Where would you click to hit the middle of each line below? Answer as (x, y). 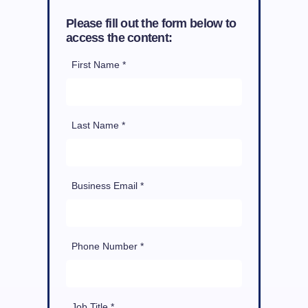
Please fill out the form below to (151, 24)
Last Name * (98, 125)
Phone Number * (108, 246)
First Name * (99, 65)
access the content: (119, 38)
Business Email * (108, 186)
